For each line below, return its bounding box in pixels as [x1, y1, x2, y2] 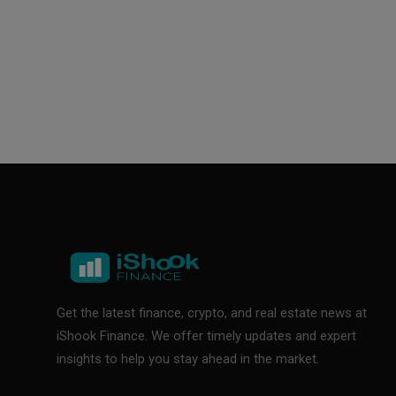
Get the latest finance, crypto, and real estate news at [57, 304, 367, 321]
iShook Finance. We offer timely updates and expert [57, 327, 356, 344]
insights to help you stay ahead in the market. [57, 350, 319, 367]
